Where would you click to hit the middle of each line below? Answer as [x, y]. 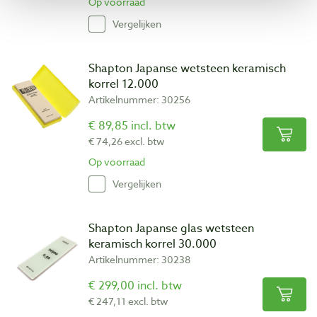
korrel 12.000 [123, 84]
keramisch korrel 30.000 [152, 244]
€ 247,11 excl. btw [128, 301]
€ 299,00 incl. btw [135, 286]
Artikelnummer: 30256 [139, 99]
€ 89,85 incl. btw [132, 126]
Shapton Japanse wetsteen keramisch [187, 68]
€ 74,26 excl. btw [127, 141]
